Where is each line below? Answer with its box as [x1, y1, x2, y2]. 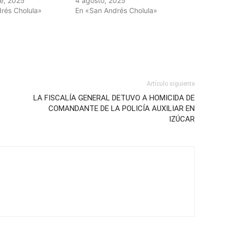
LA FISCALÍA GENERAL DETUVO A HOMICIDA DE [33, 93, 195, 103]
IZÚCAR [169, 115, 195, 124]
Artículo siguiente [147, 80, 195, 88]
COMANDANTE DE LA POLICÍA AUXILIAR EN [48, 104, 195, 114]
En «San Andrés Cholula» [75, 6, 158, 15]
